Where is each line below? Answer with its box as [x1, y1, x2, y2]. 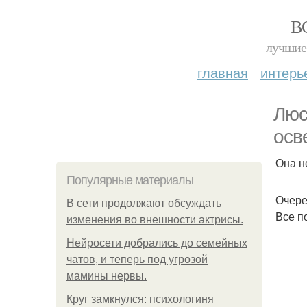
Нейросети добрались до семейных [66, 237, 247, 249]
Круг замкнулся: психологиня [66, 293, 214, 305]
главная [197, 62, 248, 82]
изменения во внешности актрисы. [66, 214, 243, 225]
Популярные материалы [66, 173, 193, 187]
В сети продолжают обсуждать [66, 197, 221, 209]
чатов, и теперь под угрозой [66, 254, 208, 265]
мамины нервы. [66, 270, 147, 282]
